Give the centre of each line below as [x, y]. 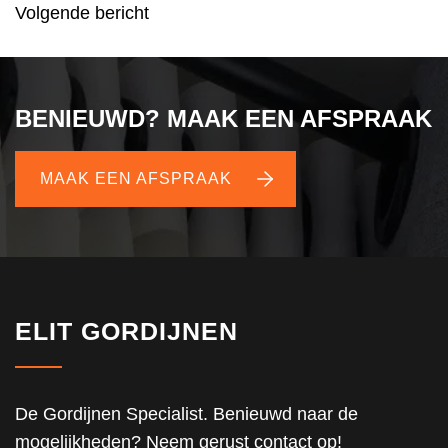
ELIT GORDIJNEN [126, 331]
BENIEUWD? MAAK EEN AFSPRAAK [223, 118]
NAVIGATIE [87, 27]
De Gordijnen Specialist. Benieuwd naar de [186, 414]
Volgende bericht [82, 13]
